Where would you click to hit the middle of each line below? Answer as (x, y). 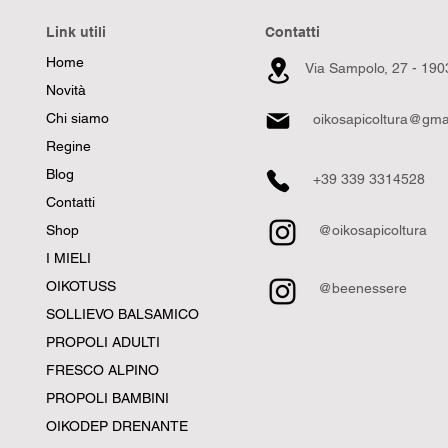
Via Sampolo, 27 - (363, 68)
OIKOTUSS (81, 286)
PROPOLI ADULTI (103, 342)
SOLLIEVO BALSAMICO (122, 314)
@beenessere (362, 288)
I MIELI (68, 258)
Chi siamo (77, 118)
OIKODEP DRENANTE (117, 426)
